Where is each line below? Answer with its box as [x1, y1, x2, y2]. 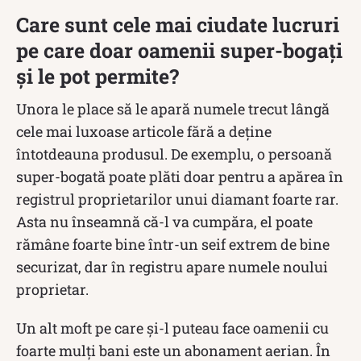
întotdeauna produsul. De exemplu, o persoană [16, 143, 332, 164]
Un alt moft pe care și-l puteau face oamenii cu [16, 317, 329, 338]
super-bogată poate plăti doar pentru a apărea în [16, 166, 343, 186]
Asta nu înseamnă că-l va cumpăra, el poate [16, 211, 313, 231]
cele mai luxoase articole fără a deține [16, 121, 272, 141]
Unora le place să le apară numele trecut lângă [16, 98, 330, 118]
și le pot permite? [16, 62, 179, 89]
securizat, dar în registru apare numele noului [16, 256, 328, 276]
